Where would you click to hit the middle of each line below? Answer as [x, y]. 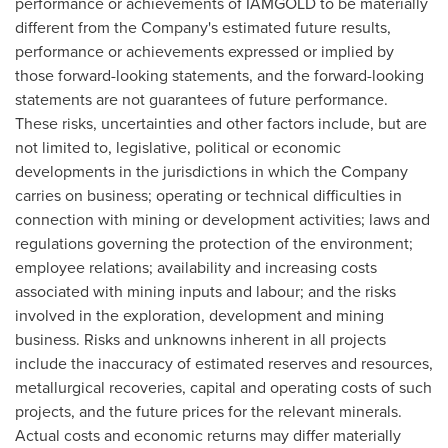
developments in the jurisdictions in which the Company [211, 171]
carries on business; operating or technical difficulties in [208, 195]
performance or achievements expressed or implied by [204, 51]
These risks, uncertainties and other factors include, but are [221, 123]
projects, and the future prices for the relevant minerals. [208, 411]
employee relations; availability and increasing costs [196, 267]
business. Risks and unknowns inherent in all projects [200, 339]
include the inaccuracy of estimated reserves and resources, [224, 363]
